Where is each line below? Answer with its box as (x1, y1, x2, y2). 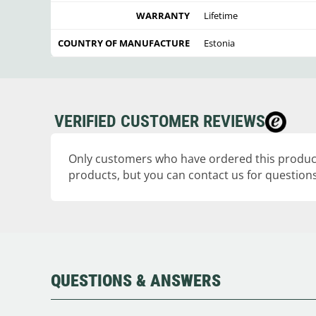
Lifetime (204, 9, 238, 23)
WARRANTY (136, 9, 190, 23)
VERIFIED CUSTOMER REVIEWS (54, 111, 265, 132)
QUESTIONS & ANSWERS (51, 271, 221, 291)
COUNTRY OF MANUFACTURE (58, 37, 190, 50)
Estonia (204, 37, 235, 50)
